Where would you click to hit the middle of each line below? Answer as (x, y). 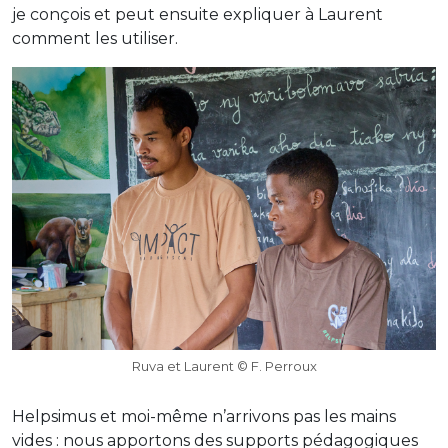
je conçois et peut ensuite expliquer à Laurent (197, 14)
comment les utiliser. (95, 38)
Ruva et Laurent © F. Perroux (224, 365)
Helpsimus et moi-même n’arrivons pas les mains (204, 416)
